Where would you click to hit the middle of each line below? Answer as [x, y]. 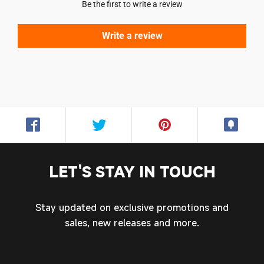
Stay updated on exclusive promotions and [132, 207]
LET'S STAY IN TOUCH [132, 171]
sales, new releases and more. [132, 223]
